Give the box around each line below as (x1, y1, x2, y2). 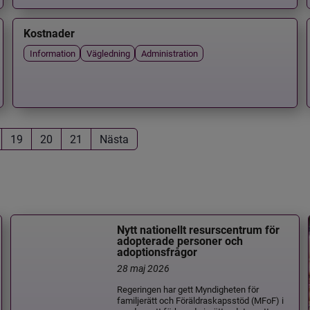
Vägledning (86, 46, 130, 59)
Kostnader (23, 27, 75, 41)
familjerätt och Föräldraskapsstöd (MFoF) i (117, 293, 284, 306)
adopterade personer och (117, 235, 244, 248)
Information (29, 46, 75, 59)
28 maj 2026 (117, 261, 170, 275)
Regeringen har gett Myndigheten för (117, 282, 259, 295)
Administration (141, 46, 199, 59)
